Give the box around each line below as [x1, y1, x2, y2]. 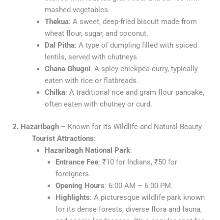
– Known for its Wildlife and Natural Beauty [59, 122, 202, 131]
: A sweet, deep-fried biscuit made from [68, 17, 197, 26]
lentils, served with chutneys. [44, 52, 139, 61]
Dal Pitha [44, 40, 75, 50]
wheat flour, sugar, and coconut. [44, 28, 148, 38]
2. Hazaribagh [12, 122, 59, 131]
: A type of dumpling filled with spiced [74, 40, 197, 50]
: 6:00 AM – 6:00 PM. [104, 181, 173, 190]
